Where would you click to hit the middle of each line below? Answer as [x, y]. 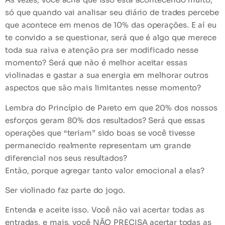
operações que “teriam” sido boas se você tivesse [100, 133]
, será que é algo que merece [161, 38]
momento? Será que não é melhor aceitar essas [96, 63]
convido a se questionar [61, 38]
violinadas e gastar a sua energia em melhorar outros [107, 75]
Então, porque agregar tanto [60, 170]
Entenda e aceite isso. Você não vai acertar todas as [105, 210]
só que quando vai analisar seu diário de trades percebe [112, 13]
